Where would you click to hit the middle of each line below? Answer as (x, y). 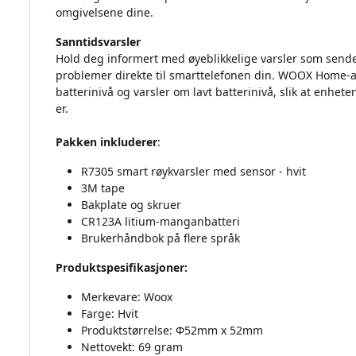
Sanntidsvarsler (98, 42)
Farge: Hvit (109, 314)
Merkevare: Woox (126, 297)
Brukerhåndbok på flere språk (160, 238)
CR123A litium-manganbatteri (160, 222)
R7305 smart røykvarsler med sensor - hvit (193, 172)
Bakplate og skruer (131, 205)
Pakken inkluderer (106, 142)
